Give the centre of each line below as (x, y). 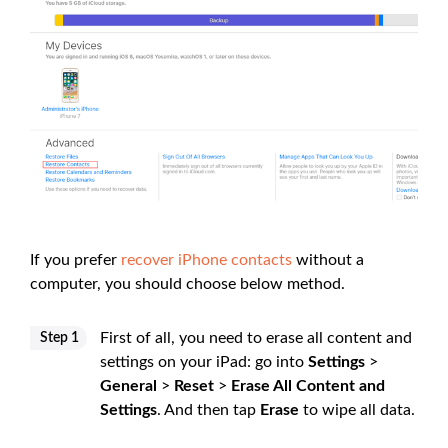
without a (328, 259)
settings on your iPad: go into (204, 361)
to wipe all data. (357, 409)
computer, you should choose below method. (187, 283)
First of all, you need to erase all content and (256, 337)
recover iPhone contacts (206, 259)
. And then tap (208, 409)
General (128, 385)
